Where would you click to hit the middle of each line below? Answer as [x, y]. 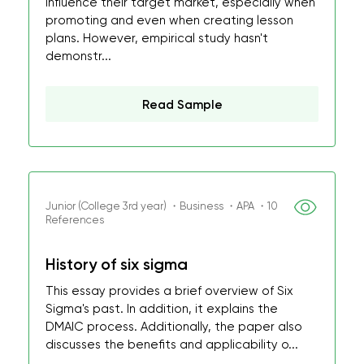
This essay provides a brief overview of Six [169, 291]
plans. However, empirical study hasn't [157, 38]
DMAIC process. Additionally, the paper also [174, 327]
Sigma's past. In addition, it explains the [162, 309]
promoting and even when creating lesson [169, 20]
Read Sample [182, 105]
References [75, 220]
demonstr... [78, 56]
